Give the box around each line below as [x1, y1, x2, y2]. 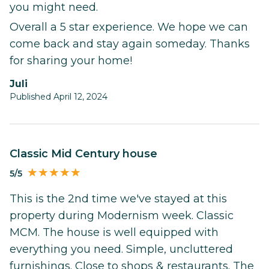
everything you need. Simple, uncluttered [10, 243, 233, 256]
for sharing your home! [10, 53, 132, 67]
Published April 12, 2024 [10, 91, 107, 102]
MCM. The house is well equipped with [10, 226, 219, 240]
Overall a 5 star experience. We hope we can [10, 20, 248, 34]
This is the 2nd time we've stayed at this [10, 192, 227, 206]
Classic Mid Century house [17, 147, 157, 160]
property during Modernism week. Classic [10, 209, 234, 223]
